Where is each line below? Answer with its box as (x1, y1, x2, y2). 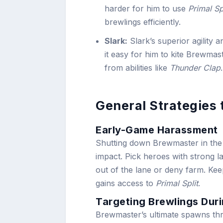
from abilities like (105, 62, 170, 73)
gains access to (96, 178, 156, 188)
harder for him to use (105, 3, 189, 13)
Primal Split (156, 178, 198, 188)
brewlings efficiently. (105, 16, 181, 27)
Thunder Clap (170, 62, 221, 73)
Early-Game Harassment (96, 123, 218, 136)
